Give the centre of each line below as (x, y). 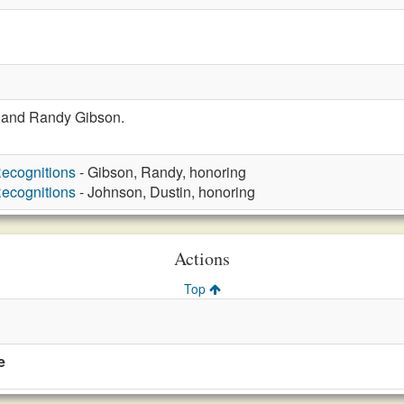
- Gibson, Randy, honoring (161, 172)
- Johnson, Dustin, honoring (165, 192)
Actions (202, 258)
